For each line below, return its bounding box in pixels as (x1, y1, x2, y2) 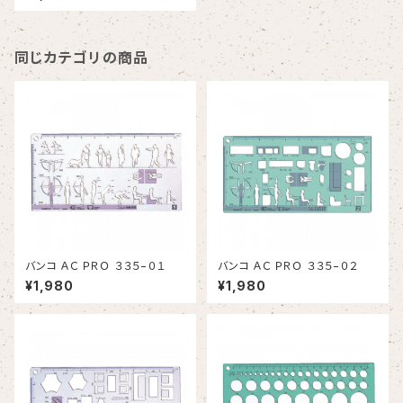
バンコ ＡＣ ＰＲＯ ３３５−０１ (113, 259, 166, 273)
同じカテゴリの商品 (14, 49, 149, 67)
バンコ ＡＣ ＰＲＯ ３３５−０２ (306, 259, 358, 273)
